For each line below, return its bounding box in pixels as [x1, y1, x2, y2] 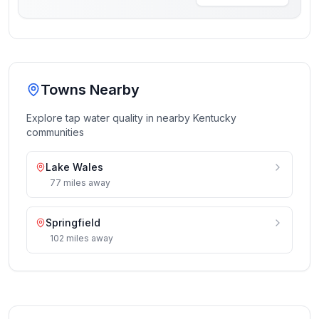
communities [26, 126, 84, 138]
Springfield [46, 216, 100, 229]
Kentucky [193, 112, 236, 124]
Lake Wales [46, 161, 103, 173]
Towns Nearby [41, 81, 140, 98]
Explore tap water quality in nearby [26, 112, 193, 124]
